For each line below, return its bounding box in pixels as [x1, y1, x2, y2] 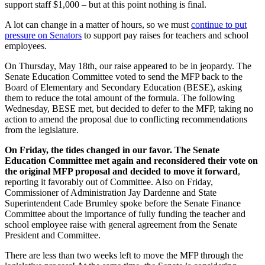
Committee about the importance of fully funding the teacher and [5, 208, 245, 219]
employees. [5, 40, 47, 51]
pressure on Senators [5, 30, 82, 40]
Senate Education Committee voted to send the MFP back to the [5, 71, 243, 82]
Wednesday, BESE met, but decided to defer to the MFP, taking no [5, 103, 253, 114]
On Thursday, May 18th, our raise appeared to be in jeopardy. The [5, 60, 251, 71]
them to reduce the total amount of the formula [5, 92, 177, 103]
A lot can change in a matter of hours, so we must [5, 19, 191, 30]
